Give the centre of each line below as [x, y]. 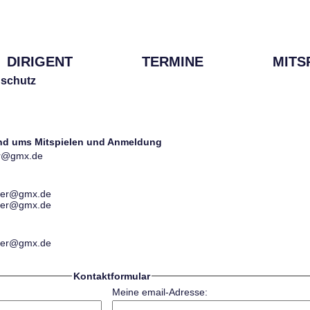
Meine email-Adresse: [159, 292]
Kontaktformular [112, 276]
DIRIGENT [40, 62]
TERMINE [173, 62]
